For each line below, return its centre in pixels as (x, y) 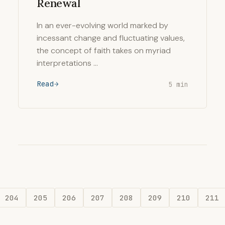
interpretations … (67, 63)
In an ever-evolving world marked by (102, 25)
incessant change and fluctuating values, (111, 38)
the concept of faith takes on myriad (104, 50)
